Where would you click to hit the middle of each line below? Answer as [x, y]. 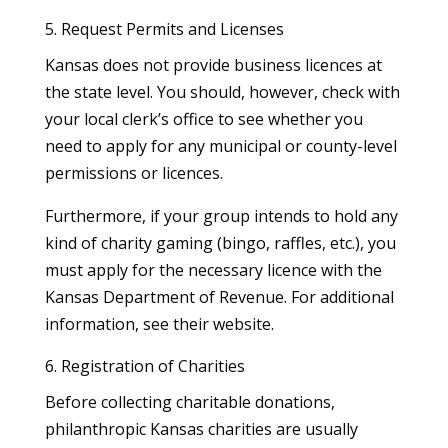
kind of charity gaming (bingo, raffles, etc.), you [220, 242]
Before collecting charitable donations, [189, 401]
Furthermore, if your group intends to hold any [221, 215]
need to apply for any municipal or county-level [220, 145]
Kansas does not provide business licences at [213, 64]
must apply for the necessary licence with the [213, 269]
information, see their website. [159, 323]
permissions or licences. [133, 172]
